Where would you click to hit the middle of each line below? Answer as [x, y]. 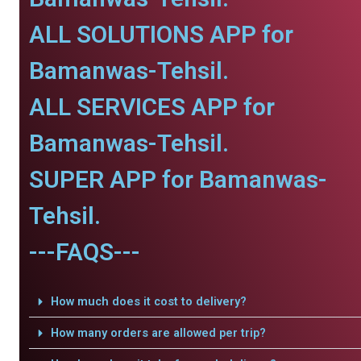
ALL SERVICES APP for [152, 107]
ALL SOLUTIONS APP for [161, 34]
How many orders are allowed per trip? [158, 333]
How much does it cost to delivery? [148, 301]
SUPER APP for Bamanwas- [178, 179]
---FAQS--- [85, 252]
